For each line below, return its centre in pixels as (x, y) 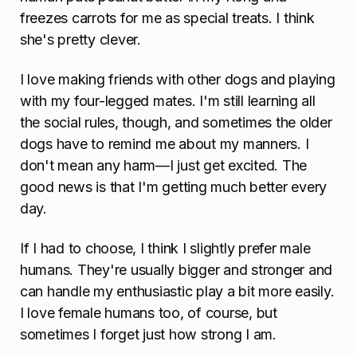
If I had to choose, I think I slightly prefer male (165, 249)
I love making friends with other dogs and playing (178, 79)
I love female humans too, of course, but (149, 313)
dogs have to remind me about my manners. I (165, 143)
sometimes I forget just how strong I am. (148, 335)
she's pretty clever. (80, 39)
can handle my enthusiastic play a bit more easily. (177, 292)
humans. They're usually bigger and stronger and (177, 270)
